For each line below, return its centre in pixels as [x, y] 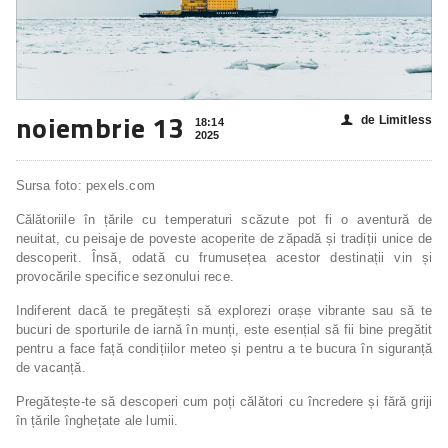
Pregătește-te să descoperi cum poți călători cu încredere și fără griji [224, 402]
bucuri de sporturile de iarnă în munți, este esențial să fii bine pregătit [224, 330]
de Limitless [397, 120]
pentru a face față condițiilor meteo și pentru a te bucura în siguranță [224, 349]
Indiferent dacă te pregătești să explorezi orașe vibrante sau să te [224, 311]
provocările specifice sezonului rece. [124, 277]
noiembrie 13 [100, 128]
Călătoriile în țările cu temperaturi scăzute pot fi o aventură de [224, 220]
